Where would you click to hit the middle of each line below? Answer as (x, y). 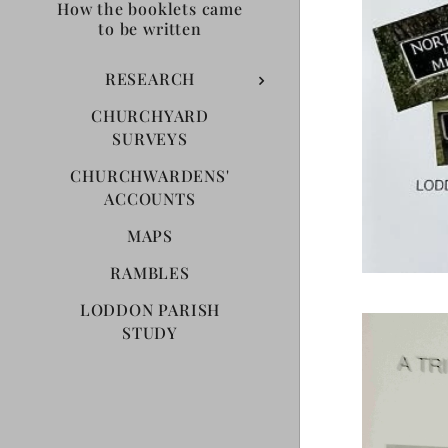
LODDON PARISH (150, 309)
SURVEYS (150, 138)
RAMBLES (150, 272)
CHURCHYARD (149, 115)
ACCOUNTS (150, 198)
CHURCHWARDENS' (150, 175)
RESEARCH (150, 78)
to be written (150, 28)
